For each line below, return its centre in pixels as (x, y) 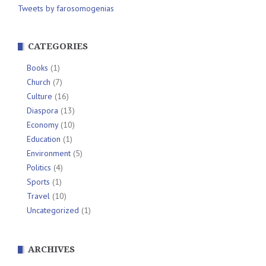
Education (44, 139)
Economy (42, 125)
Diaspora (42, 111)
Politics (39, 168)
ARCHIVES (51, 250)
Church (39, 82)
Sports (38, 182)
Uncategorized (53, 210)
